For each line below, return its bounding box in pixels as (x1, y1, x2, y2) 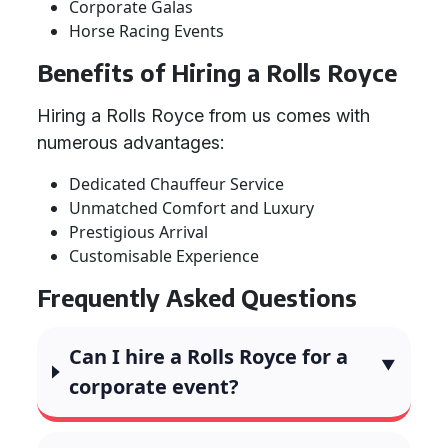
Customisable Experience (69, 245, 259, 267)
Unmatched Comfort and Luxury (69, 197, 314, 219)
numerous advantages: (37, 132, 224, 153)
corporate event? (69, 373, 240, 400)
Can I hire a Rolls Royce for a (69, 343, 349, 370)
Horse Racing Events (69, 20, 224, 42)
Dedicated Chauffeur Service (69, 173, 284, 195)
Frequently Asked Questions (37, 283, 357, 312)
